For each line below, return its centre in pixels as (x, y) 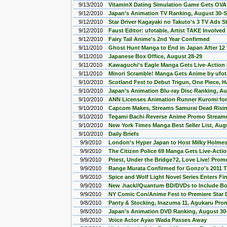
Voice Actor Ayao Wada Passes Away (158, 220)
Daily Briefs (124, 134)
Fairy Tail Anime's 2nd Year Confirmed (159, 39)
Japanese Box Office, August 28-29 (155, 56)
